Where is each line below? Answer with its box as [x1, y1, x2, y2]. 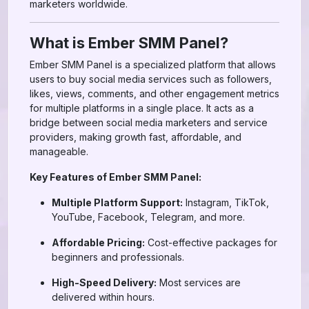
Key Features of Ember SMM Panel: [30, 171, 201, 183]
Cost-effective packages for [145, 237, 277, 248]
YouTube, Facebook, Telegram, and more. [52, 211, 245, 223]
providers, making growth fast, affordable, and [30, 131, 241, 143]
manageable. [30, 146, 88, 157]
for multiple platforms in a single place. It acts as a [30, 102, 254, 114]
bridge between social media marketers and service [30, 117, 268, 128]
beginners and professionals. [52, 251, 184, 263]
